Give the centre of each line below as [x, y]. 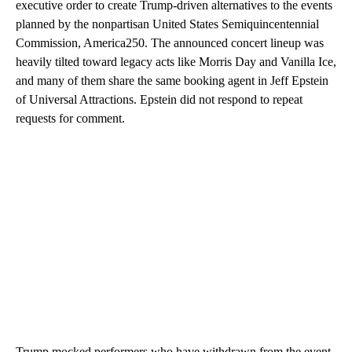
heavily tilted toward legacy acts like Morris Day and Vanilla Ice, [176, 62]
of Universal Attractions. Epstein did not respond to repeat [159, 100]
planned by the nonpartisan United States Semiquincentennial [167, 24]
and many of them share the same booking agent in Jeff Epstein [172, 81]
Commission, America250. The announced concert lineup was [170, 43]
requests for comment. [70, 119]
